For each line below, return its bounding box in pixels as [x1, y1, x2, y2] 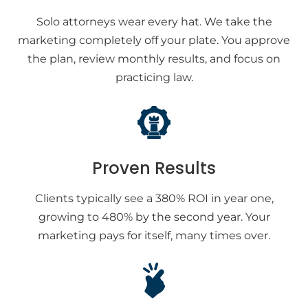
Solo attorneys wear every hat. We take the [36, 15, 272, 28]
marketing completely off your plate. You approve [18, 34, 290, 47]
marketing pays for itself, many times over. [38, 229, 270, 242]
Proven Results [92, 157, 216, 179]
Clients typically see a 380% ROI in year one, [34, 192, 274, 205]
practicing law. [115, 71, 193, 84]
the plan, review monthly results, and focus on [27, 52, 280, 65]
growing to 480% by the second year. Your [38, 210, 270, 223]
